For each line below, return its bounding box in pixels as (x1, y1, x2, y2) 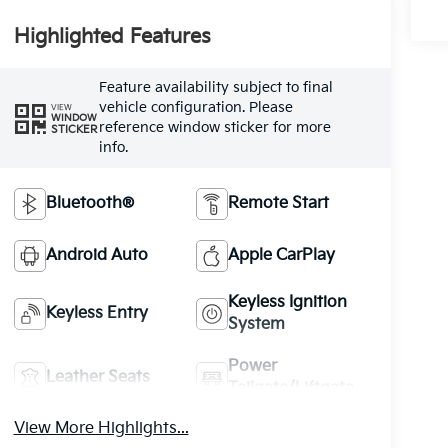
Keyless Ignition (228, 292, 348, 312)
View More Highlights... (13, 418, 189, 438)
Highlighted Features (13, 25, 211, 50)
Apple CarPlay (228, 245, 336, 265)
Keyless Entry (45, 303, 148, 323)
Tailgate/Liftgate (228, 378, 355, 398)
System (228, 314, 286, 334)
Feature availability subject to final (98, 79, 333, 97)
